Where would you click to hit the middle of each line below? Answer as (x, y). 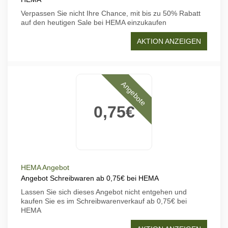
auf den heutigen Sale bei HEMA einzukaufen (94, 22)
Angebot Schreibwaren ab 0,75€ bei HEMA (90, 178)
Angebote (134, 93)
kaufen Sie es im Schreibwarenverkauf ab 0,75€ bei (104, 201)
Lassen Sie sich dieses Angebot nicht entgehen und (104, 192)
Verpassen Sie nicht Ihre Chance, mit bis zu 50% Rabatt (111, 13)
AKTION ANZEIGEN (169, 41)
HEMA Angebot (45, 167)
